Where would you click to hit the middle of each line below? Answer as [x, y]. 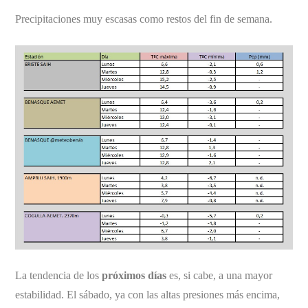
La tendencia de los [59, 275]
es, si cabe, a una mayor [220, 275]
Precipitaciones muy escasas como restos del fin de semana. [144, 19]
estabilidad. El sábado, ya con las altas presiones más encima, [148, 294]
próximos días [134, 275]
